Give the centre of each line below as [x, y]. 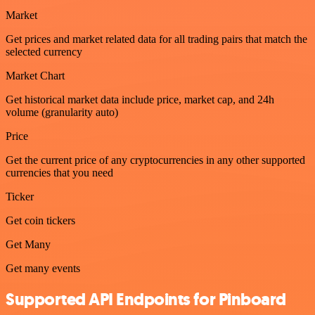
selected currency [44, 51]
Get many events [43, 268]
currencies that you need [59, 172]
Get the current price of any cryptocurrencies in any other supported [155, 160]
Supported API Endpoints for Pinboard [146, 300]
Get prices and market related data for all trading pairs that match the [156, 39]
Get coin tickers [40, 220]
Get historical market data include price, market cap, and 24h [140, 99]
